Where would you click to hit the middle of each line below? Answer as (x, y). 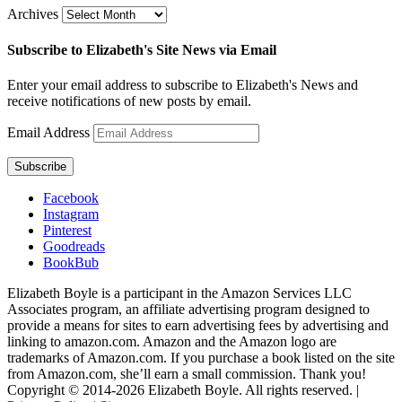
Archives (33, 13)
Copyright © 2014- (61, 390)
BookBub (71, 263)
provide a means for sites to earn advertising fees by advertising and (198, 326)
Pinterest (67, 231)
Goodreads (74, 247)
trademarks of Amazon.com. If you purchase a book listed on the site (201, 358)
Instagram (71, 214)
